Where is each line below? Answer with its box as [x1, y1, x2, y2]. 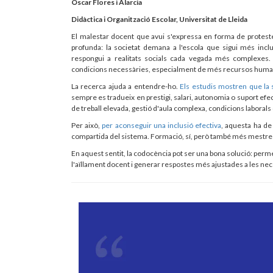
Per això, [71, 120, 102, 130]
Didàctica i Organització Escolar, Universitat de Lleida [71, 14, 247, 24]
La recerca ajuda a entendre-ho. [71, 81, 180, 91]
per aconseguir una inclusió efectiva [102, 120, 222, 130]
